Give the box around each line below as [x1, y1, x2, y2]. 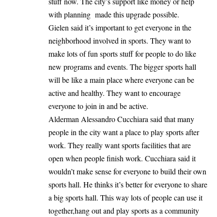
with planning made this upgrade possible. [48, 9, 179, 19]
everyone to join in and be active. [48, 100, 148, 111]
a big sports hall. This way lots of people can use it [48, 192, 202, 202]
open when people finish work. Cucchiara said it [48, 153, 196, 163]
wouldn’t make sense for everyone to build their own [48, 166, 206, 176]
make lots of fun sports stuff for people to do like [48, 48, 196, 59]
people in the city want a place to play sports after [48, 126, 199, 137]
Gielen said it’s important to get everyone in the [48, 22, 191, 32]
